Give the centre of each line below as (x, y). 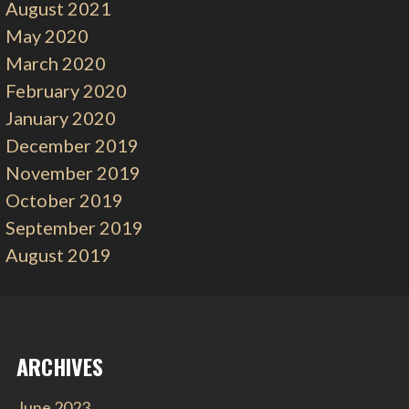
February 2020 (67, 91)
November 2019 (73, 173)
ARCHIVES (60, 367)
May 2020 (47, 36)
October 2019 (65, 200)
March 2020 (56, 63)
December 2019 (73, 146)
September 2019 (75, 228)
